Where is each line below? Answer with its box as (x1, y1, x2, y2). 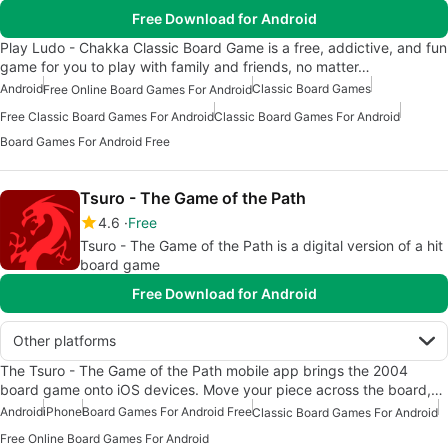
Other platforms (13, 331, 116, 349)
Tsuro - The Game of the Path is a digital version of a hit (80, 236, 443, 254)
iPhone (43, 403, 82, 419)
